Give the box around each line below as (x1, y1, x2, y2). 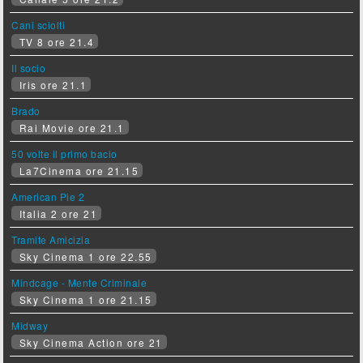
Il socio (11, 61, 46, 75)
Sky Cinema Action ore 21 (15, 335, 163, 350)
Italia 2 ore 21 (15, 207, 98, 221)
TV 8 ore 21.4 (15, 35, 95, 49)
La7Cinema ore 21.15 (15, 164, 139, 178)
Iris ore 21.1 (15, 78, 88, 92)
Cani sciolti (11, 18, 66, 32)
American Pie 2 (11, 190, 85, 204)
